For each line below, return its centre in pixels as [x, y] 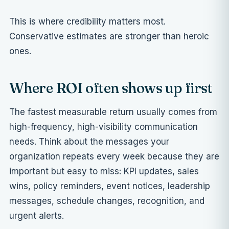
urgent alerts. [37, 216]
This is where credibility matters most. [87, 22]
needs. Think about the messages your [89, 142]
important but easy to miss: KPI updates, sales [104, 171]
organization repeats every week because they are [114, 157]
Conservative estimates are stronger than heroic [109, 37]
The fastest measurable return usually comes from [113, 112]
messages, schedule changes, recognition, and [107, 201]
